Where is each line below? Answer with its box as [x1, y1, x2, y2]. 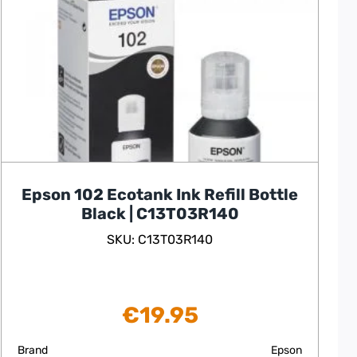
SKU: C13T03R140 [107, 232, 214, 248]
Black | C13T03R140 [80, 204, 239, 224]
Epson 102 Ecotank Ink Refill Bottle [22, 185, 299, 205]
